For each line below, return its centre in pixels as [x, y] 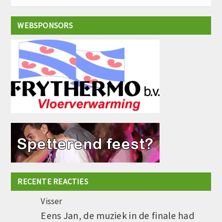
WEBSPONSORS [45, 25]
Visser [52, 201]
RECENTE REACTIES [53, 181]
